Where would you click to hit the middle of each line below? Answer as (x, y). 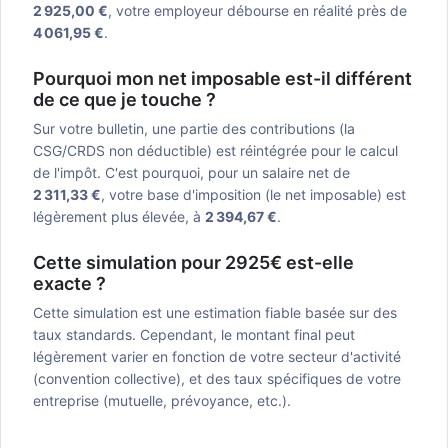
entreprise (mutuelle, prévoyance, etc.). (162, 400)
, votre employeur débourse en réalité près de (257, 10)
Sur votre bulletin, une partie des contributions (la (194, 128)
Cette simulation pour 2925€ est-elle (193, 262)
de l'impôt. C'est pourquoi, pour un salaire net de (191, 172)
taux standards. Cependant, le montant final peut (194, 334)
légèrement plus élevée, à (119, 216)
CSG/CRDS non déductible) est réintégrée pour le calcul (215, 150)
